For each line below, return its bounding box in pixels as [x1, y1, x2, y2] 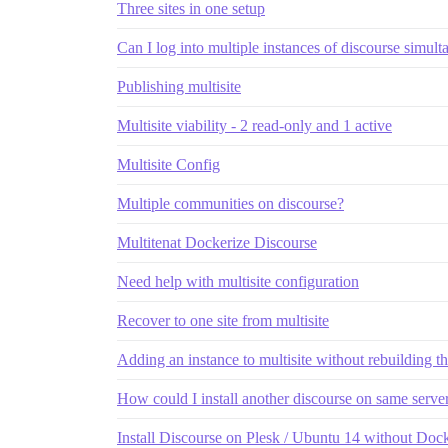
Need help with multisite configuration [117, 273, 359, 291]
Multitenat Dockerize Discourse [117, 234, 317, 252]
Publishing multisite [117, 78, 241, 96]
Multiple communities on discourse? [117, 195, 344, 213]
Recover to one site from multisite [117, 312, 329, 330]
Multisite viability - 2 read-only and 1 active [117, 117, 392, 135]
